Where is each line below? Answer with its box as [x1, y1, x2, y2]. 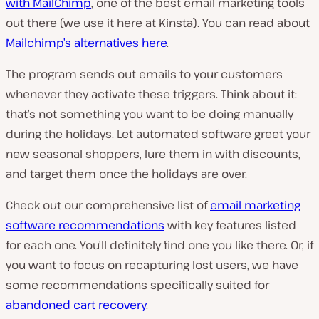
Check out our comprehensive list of [6, 197, 210, 214]
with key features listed [164, 217, 296, 234]
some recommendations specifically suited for [6, 277, 269, 293]
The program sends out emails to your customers [6, 66, 283, 83]
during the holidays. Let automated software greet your [6, 126, 310, 142]
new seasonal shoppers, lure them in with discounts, [6, 146, 300, 162]
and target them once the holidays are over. [6, 166, 247, 182]
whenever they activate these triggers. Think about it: [6, 86, 297, 103]
